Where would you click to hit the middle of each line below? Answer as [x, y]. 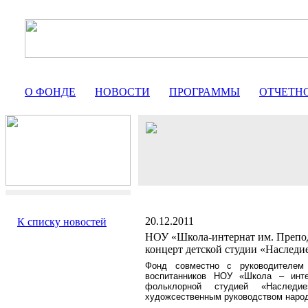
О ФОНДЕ [50, 92]
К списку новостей [62, 222]
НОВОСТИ [122, 92]
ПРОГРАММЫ [205, 92]
